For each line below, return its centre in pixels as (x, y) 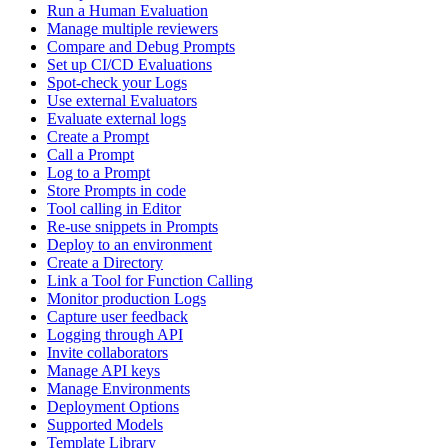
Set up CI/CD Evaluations (129, 65)
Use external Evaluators (122, 101)
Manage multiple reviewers (132, 29)
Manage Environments (118, 389)
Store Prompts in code (116, 191)
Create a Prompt (98, 137)
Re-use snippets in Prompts (132, 227)
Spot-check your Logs (117, 83)
